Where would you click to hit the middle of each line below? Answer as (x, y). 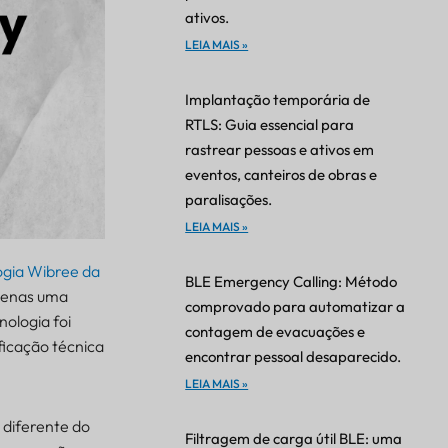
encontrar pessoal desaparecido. (293, 357)
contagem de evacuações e (275, 332)
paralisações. (229, 200)
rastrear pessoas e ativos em (280, 150)
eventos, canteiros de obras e (281, 175)
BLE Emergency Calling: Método (291, 282)
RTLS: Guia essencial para (270, 125)
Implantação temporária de (278, 100)
